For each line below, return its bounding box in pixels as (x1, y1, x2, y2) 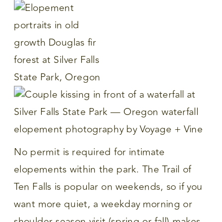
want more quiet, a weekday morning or (14, 197, 193, 212)
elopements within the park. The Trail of (14, 162, 191, 177)
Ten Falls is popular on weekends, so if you (14, 179, 203, 194)
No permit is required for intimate (14, 145, 165, 160)
